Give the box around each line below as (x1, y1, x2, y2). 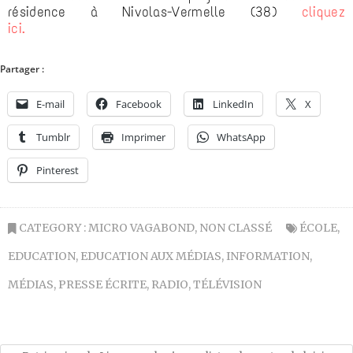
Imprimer (121, 130, 165, 145)
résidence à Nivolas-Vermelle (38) (8, 3, 302, 21)
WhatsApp (217, 130, 266, 145)
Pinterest (36, 163, 79, 178)
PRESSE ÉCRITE (58, 277, 147, 292)
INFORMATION (226, 249, 310, 264)
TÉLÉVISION (193, 277, 262, 292)
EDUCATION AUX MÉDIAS (80, 249, 221, 264)
